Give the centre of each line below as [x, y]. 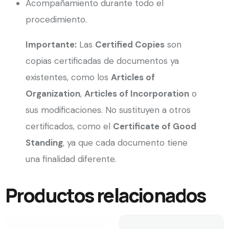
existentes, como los [68, 77]
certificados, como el [69, 127]
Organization [53, 94]
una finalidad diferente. [71, 159]
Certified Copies [130, 45]
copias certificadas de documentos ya [102, 61]
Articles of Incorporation [137, 94]
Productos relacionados [106, 196]
